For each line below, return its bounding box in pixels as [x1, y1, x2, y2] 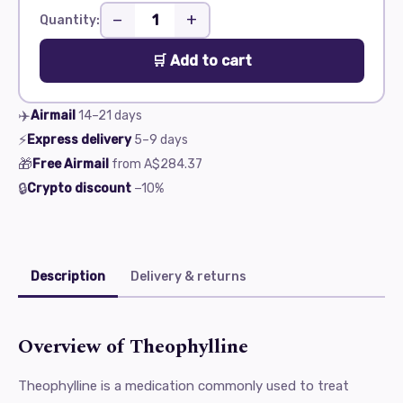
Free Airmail [32, 157, 109, 172]
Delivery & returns [130, 269, 246, 284]
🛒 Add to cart [151, 51, 252, 69]
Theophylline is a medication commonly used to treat [18, 377, 349, 394]
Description [31, 269, 105, 284]
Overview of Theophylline [18, 331, 248, 362]
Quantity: [39, 12, 100, 28]
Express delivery [27, 132, 131, 148]
